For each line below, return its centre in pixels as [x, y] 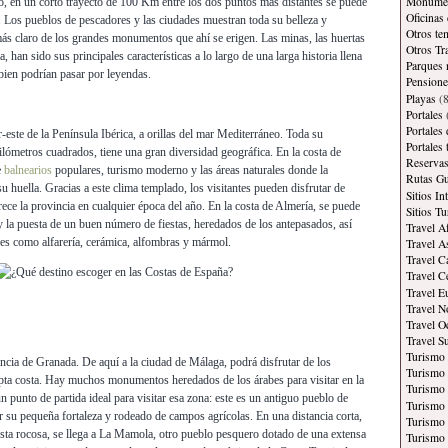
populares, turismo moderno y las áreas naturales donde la [190, 170]
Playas [421, 98]
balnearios [28, 170]
